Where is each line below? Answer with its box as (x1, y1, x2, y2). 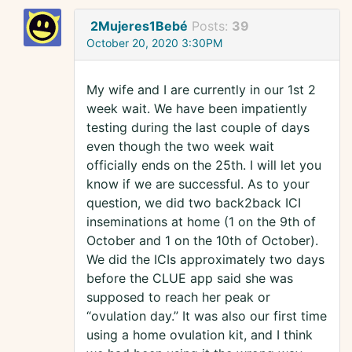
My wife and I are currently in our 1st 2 (86, 82, 316, 98)
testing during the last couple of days (86, 119, 310, 136)
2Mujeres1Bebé (90, 18, 188, 35)
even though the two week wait (86, 138, 274, 155)
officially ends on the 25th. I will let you (86, 157, 321, 174)
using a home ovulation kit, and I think (86, 327, 313, 343)
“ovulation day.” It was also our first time (86, 308, 327, 324)
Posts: (192, 18, 232, 35)
